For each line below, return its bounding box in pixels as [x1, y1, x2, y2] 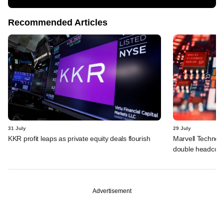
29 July [173, 125, 191, 131]
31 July [8, 125, 26, 131]
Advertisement [92, 187, 131, 194]
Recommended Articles [8, 17, 107, 27]
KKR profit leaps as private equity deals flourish [8, 134, 150, 142]
